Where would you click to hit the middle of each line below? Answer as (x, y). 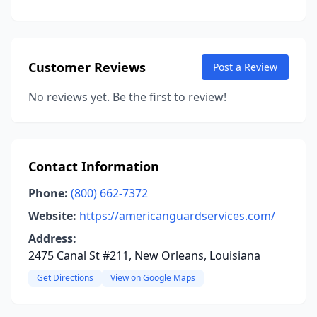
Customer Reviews (87, 67)
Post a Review (245, 67)
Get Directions (65, 278)
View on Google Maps (153, 278)
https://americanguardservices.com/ (177, 216)
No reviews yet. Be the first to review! (127, 97)
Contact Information (94, 166)
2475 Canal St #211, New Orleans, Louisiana (144, 255)
